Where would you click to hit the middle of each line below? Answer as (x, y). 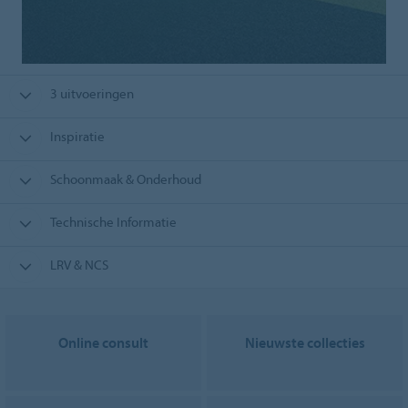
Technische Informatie (113, 222)
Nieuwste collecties (305, 343)
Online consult (103, 343)
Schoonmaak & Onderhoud (125, 179)
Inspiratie (77, 137)
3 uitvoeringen (92, 94)
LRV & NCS (79, 265)
